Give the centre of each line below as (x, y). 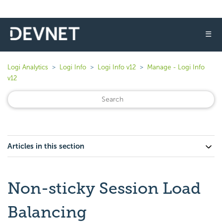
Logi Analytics (28, 67)
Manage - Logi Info (176, 67)
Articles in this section (46, 146)
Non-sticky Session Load (104, 188)
